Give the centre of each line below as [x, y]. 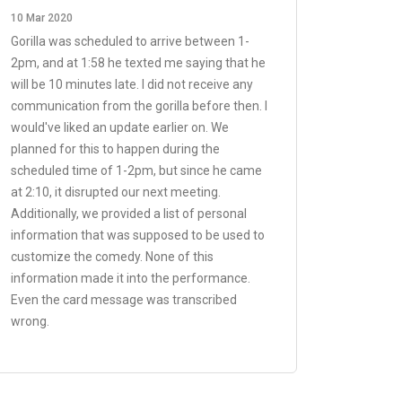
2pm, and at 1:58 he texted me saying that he [138, 63]
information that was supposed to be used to [138, 235]
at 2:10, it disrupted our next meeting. [116, 192]
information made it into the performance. [131, 278]
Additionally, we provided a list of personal [129, 214]
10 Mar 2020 [42, 18]
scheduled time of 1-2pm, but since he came [136, 170]
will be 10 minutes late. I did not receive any [132, 84]
